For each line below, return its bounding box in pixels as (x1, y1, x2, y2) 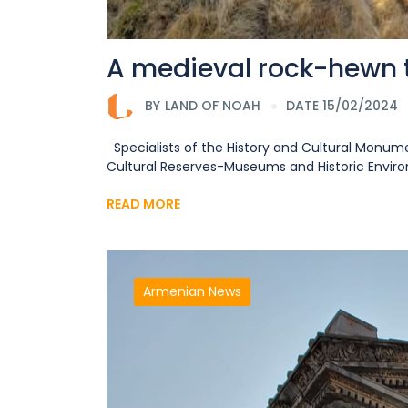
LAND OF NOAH (165, 97, 260, 116)
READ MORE (107, 194, 180, 213)
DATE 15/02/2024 (286, 97, 398, 116)
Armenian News (143, 281, 241, 301)
